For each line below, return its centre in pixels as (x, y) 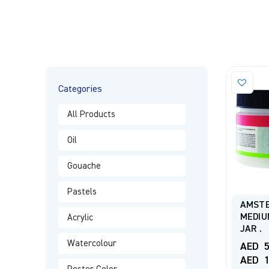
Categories (80, 89)
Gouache (84, 166)
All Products (91, 114)
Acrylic (80, 218)
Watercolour (92, 243)
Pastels (82, 192)
